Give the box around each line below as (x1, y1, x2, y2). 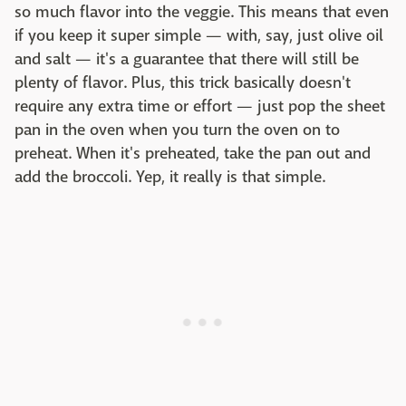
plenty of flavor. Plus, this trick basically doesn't (14, 72, 351, 93)
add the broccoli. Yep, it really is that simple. (14, 166, 325, 188)
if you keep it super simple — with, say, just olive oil (14, 24, 383, 46)
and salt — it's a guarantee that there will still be (14, 48, 359, 70)
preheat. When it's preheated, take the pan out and (14, 142, 371, 164)
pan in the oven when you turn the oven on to (14, 119, 340, 140)
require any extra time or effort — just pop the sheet (14, 95, 385, 117)
